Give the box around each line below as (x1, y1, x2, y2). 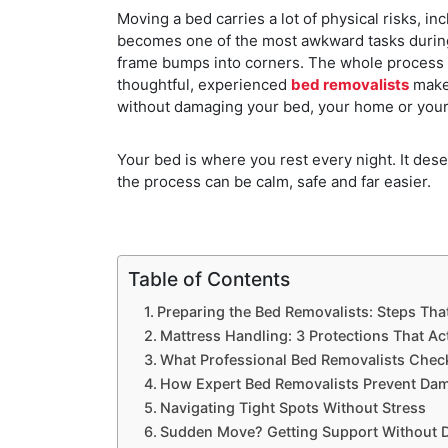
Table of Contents (128, 266, 290, 291)
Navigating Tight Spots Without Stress (159, 398, 426, 416)
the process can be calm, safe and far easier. (117, 171, 431, 191)
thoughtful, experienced (117, 74, 291, 94)
